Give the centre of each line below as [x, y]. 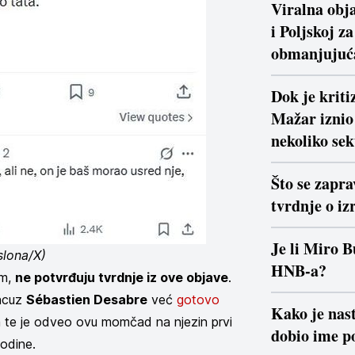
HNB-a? [299, 271]
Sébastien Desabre [87, 300]
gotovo [198, 300]
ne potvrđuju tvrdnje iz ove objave [122, 277]
